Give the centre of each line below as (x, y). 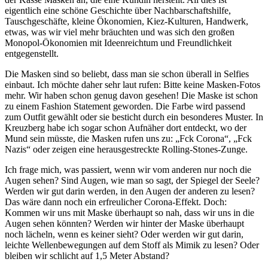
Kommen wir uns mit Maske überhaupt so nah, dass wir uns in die (130, 212)
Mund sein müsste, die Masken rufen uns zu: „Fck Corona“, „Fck (128, 138)
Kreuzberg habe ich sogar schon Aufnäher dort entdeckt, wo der (126, 127)
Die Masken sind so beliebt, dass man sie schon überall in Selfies (127, 74)
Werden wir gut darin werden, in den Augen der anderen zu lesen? (130, 191)
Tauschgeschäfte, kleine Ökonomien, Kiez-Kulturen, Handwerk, (127, 21)
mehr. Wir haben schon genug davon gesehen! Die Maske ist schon (131, 95)
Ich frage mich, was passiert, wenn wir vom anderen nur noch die (128, 169)
